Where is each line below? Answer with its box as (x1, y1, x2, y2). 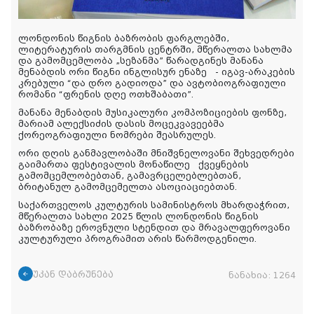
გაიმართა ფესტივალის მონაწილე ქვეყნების (18, 160, 249, 170)
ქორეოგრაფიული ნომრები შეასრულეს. (18, 130, 216, 141)
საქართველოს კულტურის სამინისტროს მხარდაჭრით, (18, 200, 289, 211)
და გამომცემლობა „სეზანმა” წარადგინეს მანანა (18, 56, 264, 67)
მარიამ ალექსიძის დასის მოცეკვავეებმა (18, 119, 224, 130)
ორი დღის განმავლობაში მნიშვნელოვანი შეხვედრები (18, 149, 294, 159)
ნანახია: (228, 271, 273, 281)
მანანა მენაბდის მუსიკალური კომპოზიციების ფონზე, (18, 108, 287, 118)
